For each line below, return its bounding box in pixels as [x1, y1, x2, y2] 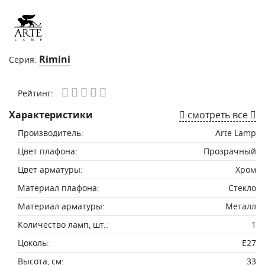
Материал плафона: [18, 182, 99, 193]
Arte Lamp [215, 127, 256, 138]
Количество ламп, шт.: [18, 219, 108, 230]
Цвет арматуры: [18, 164, 83, 175]
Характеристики [9, 108, 93, 121]
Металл [225, 201, 256, 212]
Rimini [39, 53, 70, 66]
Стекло [228, 182, 256, 193]
